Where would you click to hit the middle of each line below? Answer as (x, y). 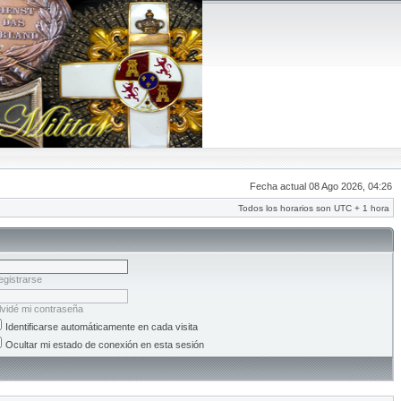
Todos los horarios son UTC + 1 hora (314, 208)
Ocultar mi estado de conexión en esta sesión (105, 345)
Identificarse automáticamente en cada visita (102, 327)
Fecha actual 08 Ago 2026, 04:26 (321, 186)
